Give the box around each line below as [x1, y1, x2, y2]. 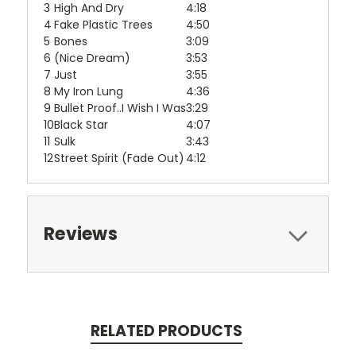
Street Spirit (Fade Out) [54, 150, 184, 167]
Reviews [44, 222, 118, 247]
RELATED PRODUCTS [90, 320, 242, 342]
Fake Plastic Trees [54, 17, 153, 33]
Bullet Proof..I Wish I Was [54, 100, 186, 117]
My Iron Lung [54, 83, 123, 100]
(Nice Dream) [54, 50, 130, 67]
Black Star [54, 117, 108, 133]
